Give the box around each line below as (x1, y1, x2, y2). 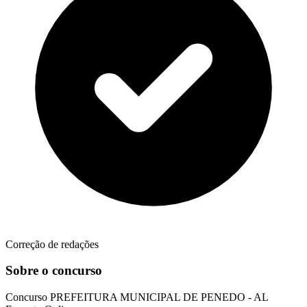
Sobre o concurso (5, 263, 102, 278)
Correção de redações (5, 238, 99, 250)
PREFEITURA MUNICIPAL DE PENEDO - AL (50, 291, 269, 304)
